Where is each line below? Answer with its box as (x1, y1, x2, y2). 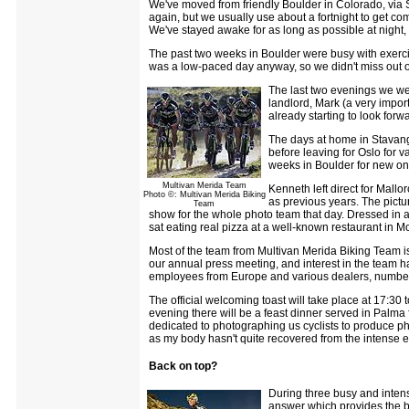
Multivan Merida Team (162, 181, 246, 190)
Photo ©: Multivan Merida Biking (142, 190, 266, 199)
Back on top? (149, 359, 217, 372)
